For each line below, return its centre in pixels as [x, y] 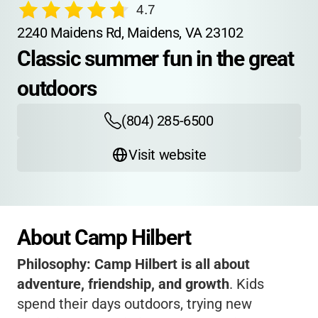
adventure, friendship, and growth [123, 284]
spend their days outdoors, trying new [135, 304]
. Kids [247, 284]
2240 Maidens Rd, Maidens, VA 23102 [130, 33]
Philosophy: [56, 264]
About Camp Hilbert [104, 237]
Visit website [168, 155]
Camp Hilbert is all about [172, 264]
